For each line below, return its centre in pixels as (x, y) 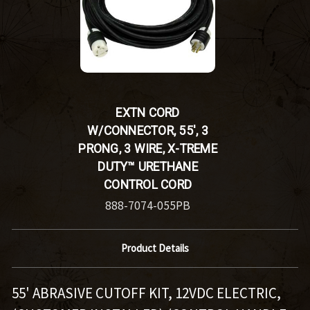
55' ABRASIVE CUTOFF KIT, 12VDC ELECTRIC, (146, 293)
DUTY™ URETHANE (148, 166)
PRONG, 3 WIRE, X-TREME (148, 148)
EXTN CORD (148, 112)
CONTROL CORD (148, 184)
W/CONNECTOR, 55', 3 (148, 130)
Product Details (155, 248)
